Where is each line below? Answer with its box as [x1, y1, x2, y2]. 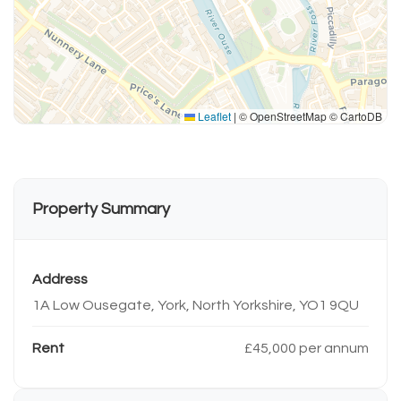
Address [32, 271, 88, 286]
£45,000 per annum [244, 340, 369, 355]
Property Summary [32, 200, 170, 218]
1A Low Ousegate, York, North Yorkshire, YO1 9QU [32, 297, 359, 312]
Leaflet [195, 107, 231, 124]
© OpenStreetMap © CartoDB [236, 107, 382, 124]
